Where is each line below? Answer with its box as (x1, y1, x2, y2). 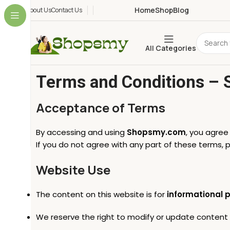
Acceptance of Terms (36, 99, 165, 116)
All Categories (145, 43, 196, 53)
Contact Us (51, 6, 82, 14)
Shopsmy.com (127, 127, 186, 138)
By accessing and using (36, 127, 127, 138)
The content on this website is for (36, 189, 167, 200)
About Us (26, 6, 51, 14)
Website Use (36, 161, 110, 178)
